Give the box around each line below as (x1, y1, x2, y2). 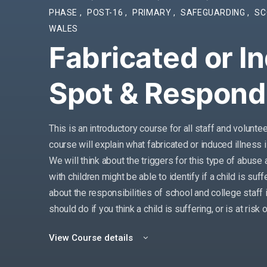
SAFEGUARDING (181, 8, 248, 17)
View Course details (49, 232, 135, 243)
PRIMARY (132, 8, 173, 17)
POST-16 (86, 8, 125, 17)
